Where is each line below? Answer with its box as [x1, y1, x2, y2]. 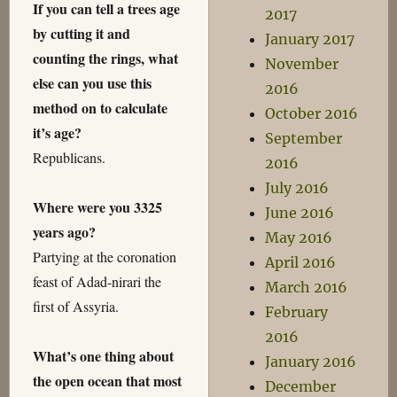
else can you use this [32, 73, 152, 94]
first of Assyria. [32, 297, 119, 316]
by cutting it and [32, 23, 130, 44]
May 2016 [265, 229, 333, 246]
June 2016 [265, 204, 335, 222]
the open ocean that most [32, 370, 182, 392]
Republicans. [32, 148, 105, 167]
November [265, 55, 339, 73]
